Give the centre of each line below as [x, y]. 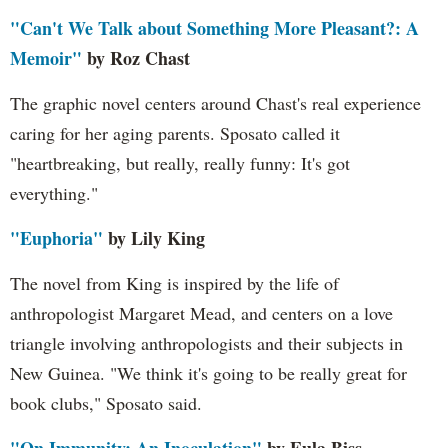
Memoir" [46, 58]
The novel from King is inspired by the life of [174, 283]
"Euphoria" [56, 238]
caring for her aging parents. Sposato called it [175, 133]
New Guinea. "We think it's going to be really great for [208, 373]
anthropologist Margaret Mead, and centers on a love [201, 313]
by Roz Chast [136, 58]
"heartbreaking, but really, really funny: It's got [180, 163]
